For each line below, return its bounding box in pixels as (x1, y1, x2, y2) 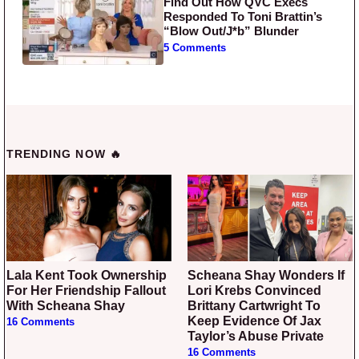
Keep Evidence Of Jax (188, 314, 321, 329)
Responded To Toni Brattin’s (163, 10, 323, 24)
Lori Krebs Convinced (188, 284, 321, 298)
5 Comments (163, 42, 227, 54)
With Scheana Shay (6, 299, 125, 313)
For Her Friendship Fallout (6, 284, 166, 298)
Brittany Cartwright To (188, 299, 321, 313)
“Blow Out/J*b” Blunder (163, 24, 300, 38)
